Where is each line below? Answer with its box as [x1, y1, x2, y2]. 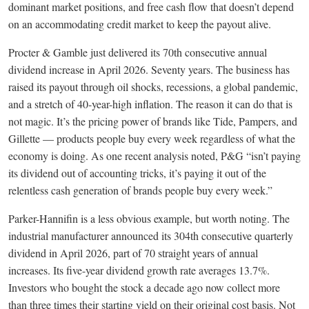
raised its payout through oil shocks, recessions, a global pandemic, [8, 79, 298, 94]
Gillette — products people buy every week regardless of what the [8, 131, 295, 146]
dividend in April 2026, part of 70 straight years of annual [8, 246, 258, 261]
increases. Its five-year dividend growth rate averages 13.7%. [8, 263, 270, 278]
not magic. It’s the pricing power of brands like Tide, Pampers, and [8, 114, 297, 129]
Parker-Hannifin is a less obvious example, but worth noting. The [8, 211, 290, 226]
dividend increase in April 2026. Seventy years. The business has [8, 62, 290, 77]
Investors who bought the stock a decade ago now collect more [8, 280, 280, 295]
